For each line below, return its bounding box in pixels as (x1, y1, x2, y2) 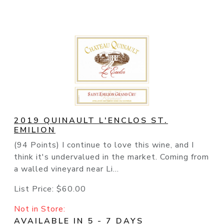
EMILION (14, 124, 55, 136)
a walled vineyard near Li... (14, 163, 119, 175)
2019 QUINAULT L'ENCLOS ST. (14, 115, 168, 126)
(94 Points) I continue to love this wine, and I (14, 139, 194, 151)
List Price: (14, 183, 56, 195)
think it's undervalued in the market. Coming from (14, 151, 209, 163)
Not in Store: (14, 203, 65, 215)
